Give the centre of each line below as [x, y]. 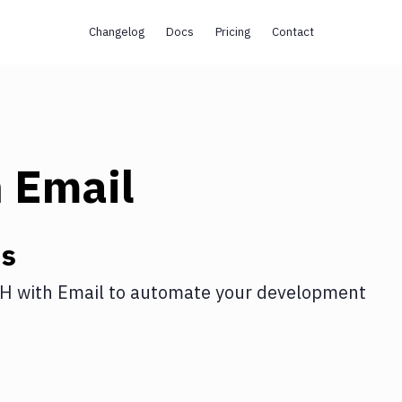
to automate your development [235, 292]
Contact [293, 32]
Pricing [232, 32]
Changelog [116, 32]
